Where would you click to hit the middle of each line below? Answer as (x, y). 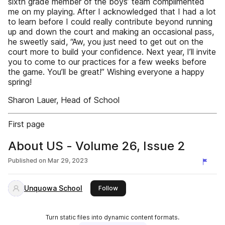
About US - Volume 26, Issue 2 (97, 146)
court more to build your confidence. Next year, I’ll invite (112, 52)
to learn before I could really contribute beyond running (110, 22)
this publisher (138, 188)
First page (26, 124)
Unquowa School (53, 188)
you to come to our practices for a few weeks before (107, 62)
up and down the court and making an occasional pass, (111, 32)
